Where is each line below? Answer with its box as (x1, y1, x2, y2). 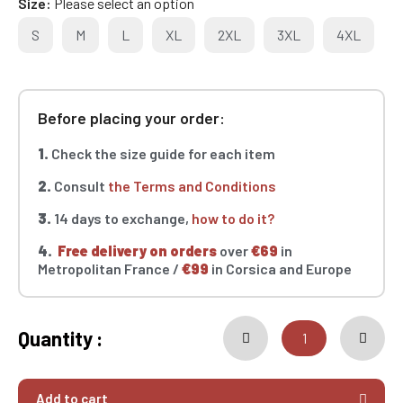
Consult (51, 177, 108, 195)
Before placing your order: (38, 108, 225, 129)
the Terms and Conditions (108, 177, 276, 195)
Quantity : (18, 327, 103, 351)
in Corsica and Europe (209, 260, 352, 278)
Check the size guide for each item (49, 145, 275, 163)
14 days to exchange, (51, 210, 192, 228)
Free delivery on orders (58, 242, 217, 260)
